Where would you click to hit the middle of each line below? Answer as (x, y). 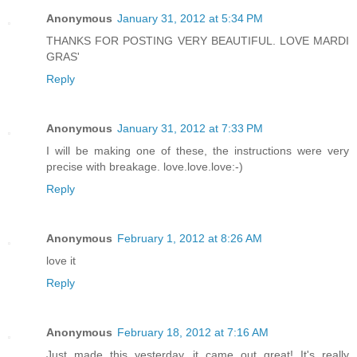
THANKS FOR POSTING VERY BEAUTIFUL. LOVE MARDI (198, 41)
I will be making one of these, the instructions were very (198, 150)
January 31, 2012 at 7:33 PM (190, 128)
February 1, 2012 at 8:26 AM (190, 238)
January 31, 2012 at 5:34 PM (190, 18)
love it (61, 260)
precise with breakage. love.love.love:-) (145, 166)
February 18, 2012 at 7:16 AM (193, 332)
